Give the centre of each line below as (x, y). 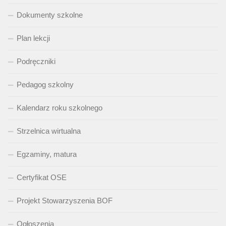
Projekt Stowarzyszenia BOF (65, 201)
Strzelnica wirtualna (49, 131)
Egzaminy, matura (47, 154)
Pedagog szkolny (45, 85)
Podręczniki (36, 62)
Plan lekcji (33, 38)
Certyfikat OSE (42, 178)
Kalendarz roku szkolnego (60, 108)
